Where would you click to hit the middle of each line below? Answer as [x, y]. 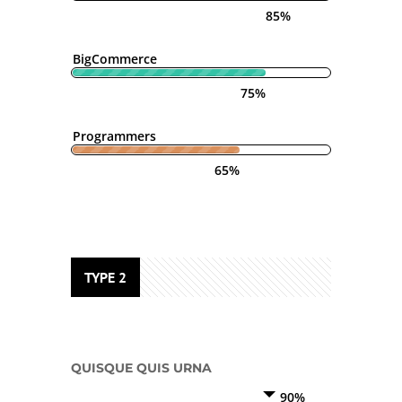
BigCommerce [115, 59]
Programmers [114, 136]
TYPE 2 [105, 277]
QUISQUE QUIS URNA [141, 368]
